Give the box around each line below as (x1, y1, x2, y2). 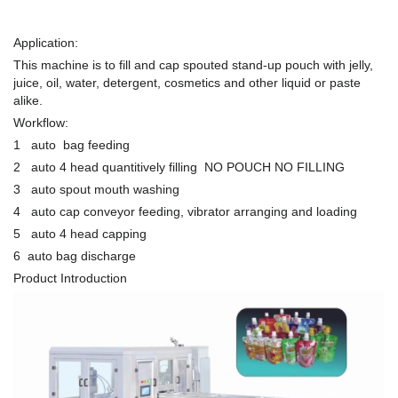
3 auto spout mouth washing (13, 182, 179, 197)
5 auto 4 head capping (13, 227, 147, 242)
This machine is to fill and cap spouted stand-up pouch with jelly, (13, 58, 373, 73)
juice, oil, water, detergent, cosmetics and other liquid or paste (13, 76, 361, 91)
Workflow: (13, 115, 68, 131)
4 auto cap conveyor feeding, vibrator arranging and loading (13, 204, 357, 219)
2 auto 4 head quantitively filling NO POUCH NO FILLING (13, 160, 345, 175)
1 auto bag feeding (13, 138, 130, 153)
